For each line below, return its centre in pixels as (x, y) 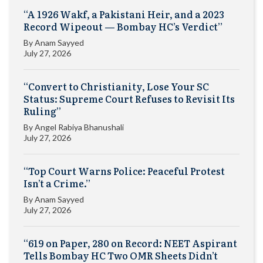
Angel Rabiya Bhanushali (79, 127)
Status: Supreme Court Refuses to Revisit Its (129, 99)
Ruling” (42, 111)
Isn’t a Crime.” (57, 183)
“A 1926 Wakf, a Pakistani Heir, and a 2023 (124, 14)
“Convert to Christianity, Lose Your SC (116, 87)
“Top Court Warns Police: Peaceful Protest (124, 171)
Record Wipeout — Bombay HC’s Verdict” (123, 27)
